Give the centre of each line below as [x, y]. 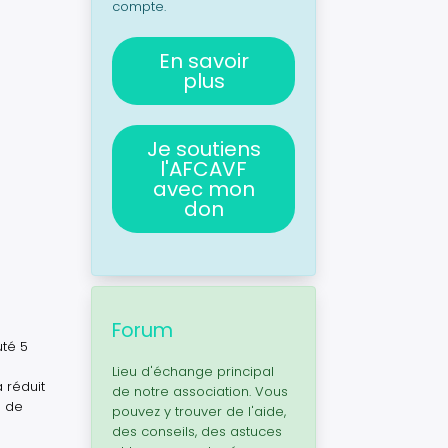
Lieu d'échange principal [193, 371]
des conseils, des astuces [197, 431]
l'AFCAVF [203, 169]
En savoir [203, 61]
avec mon [203, 189]
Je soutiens [203, 149]
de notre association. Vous [200, 391]
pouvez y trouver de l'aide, [199, 411]
